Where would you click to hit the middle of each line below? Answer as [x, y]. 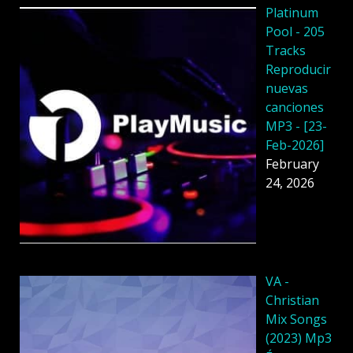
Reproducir [298, 70]
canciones [295, 108]
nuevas [287, 89]
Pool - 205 [295, 32]
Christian [292, 301]
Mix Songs [296, 320]
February [292, 164]
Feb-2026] [295, 145]
